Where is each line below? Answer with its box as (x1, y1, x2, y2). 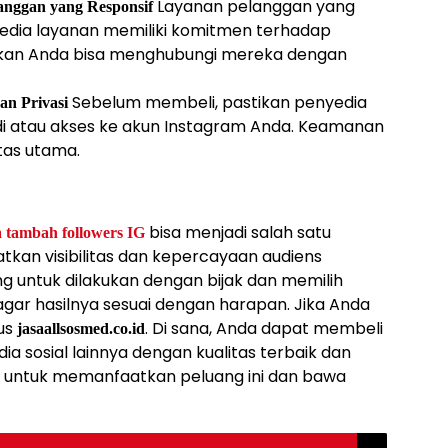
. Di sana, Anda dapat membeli (145, 317, 383, 341)
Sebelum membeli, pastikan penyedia (68, 91, 367, 115)
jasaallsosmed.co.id (17, 320, 145, 338)
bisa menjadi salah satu (145, 221, 331, 245)
